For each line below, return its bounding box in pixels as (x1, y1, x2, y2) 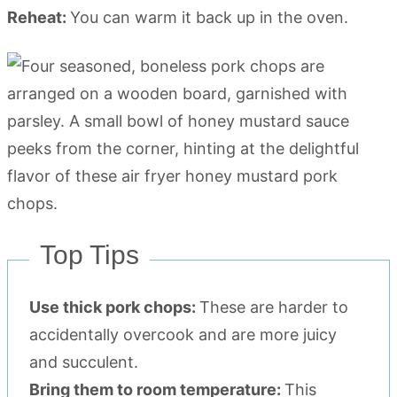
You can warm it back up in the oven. (70, 7, 348, 27)
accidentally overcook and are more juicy (29, 324, 337, 344)
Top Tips (40, 239, 139, 269)
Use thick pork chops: (29, 297, 199, 316)
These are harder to (199, 297, 348, 316)
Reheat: (7, 7, 70, 27)
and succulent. (29, 352, 138, 371)
